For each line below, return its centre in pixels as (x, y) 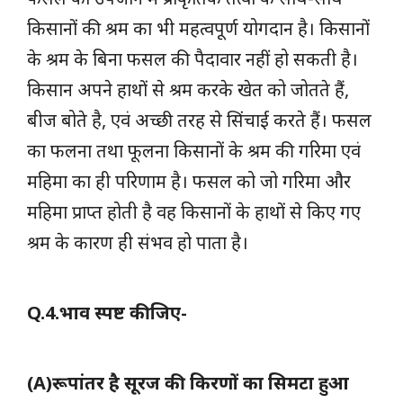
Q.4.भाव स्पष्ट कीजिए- (107, 312)
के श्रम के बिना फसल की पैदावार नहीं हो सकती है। (193, 58)
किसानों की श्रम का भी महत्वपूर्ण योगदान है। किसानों (198, 28)
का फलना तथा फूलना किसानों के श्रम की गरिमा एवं (194, 150)
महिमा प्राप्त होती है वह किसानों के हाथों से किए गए (194, 211)
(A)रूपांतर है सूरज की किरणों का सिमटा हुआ (188, 382)
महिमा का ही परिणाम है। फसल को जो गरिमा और (189, 181)
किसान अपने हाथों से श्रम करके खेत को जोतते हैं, (188, 89)
